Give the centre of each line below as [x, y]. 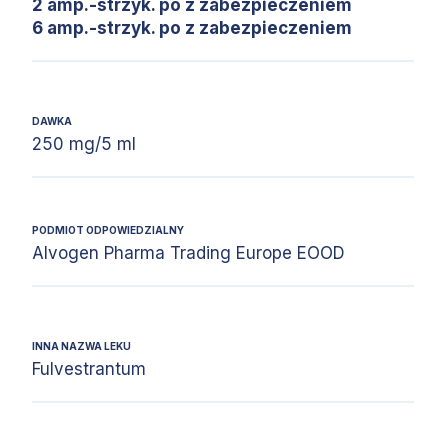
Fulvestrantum [89, 369]
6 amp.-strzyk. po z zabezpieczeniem [192, 28]
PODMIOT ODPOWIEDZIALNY [108, 230]
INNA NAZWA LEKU [81, 346]
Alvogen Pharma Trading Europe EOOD [188, 253]
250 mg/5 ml [84, 144]
